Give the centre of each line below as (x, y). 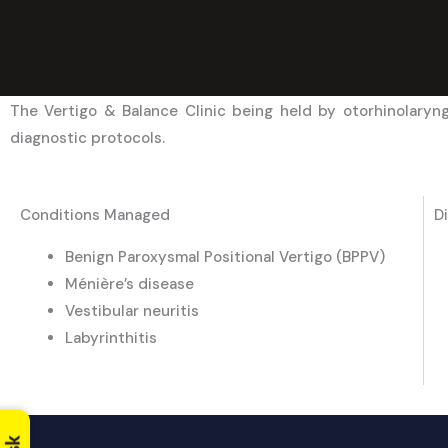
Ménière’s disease (129, 284)
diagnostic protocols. (87, 138)
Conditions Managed (95, 215)
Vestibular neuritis (132, 311)
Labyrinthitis (111, 338)
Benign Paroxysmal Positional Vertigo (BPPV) (225, 257)
